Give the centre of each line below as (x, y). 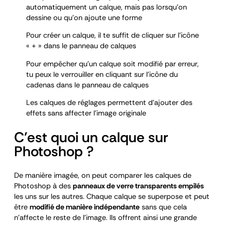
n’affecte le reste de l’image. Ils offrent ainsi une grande (105, 217)
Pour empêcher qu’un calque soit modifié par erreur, (113, 64)
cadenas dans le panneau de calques (87, 85)
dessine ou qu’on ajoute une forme (84, 18)
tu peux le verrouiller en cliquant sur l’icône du (102, 74)
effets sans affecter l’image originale (86, 114)
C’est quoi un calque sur (91, 137)
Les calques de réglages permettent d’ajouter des (109, 103)
